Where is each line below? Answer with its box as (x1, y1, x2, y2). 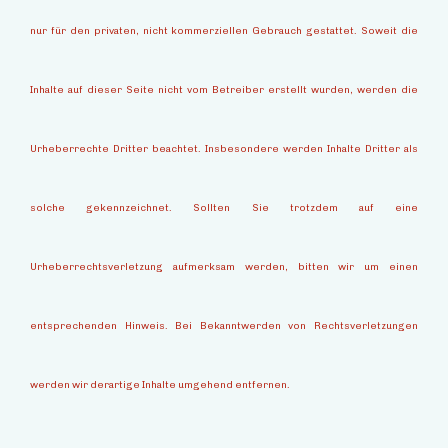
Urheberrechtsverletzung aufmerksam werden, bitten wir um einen (30, 261, 418, 274)
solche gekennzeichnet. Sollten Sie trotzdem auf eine (30, 202, 418, 215)
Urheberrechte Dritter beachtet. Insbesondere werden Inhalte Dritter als (30, 143, 418, 156)
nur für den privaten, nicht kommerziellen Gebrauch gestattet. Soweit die (30, 25, 418, 38)
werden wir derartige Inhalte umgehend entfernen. (30, 379, 290, 392)
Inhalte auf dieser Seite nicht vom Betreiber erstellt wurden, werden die (30, 84, 418, 97)
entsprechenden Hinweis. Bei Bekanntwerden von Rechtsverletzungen (30, 320, 418, 333)
